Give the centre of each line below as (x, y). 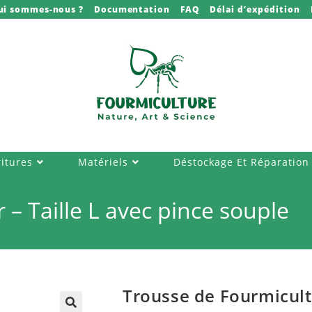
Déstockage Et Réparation (241, 162)
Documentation (132, 9)
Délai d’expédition (255, 9)
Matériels (103, 162)
